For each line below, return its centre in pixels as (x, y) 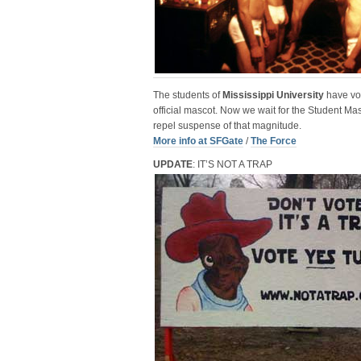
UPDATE (173, 164)
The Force (274, 141)
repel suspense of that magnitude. (227, 126)
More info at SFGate (198, 141)
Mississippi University (273, 95)
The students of (188, 95)
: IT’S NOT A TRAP (232, 164)
